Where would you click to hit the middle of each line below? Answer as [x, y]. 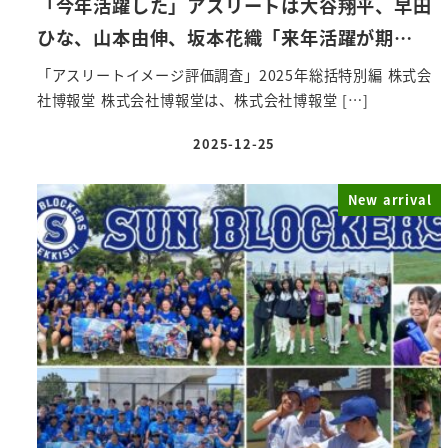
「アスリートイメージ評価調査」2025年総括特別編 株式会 [234, 74]
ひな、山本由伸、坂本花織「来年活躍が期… [224, 37]
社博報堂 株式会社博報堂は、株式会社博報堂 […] [202, 99]
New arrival [389, 200]
